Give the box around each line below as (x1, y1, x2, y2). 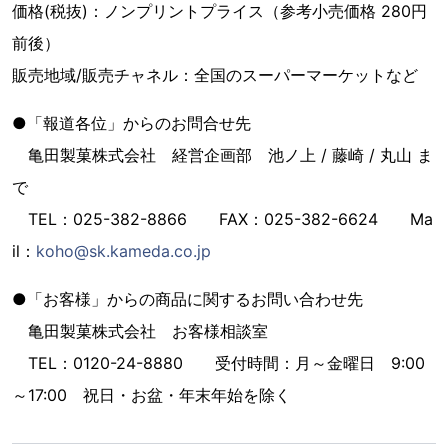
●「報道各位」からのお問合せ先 (12, 113, 251, 134)
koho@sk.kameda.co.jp (36, 241, 211, 262)
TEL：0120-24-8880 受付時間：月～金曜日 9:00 (12, 353, 425, 374)
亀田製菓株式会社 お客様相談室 (12, 321, 268, 342)
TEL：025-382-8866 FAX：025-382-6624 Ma (12, 209, 433, 230)
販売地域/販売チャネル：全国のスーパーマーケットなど (12, 65, 418, 86)
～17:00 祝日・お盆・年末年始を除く (12, 385, 291, 406)
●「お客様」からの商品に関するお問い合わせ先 (12, 289, 363, 310)
